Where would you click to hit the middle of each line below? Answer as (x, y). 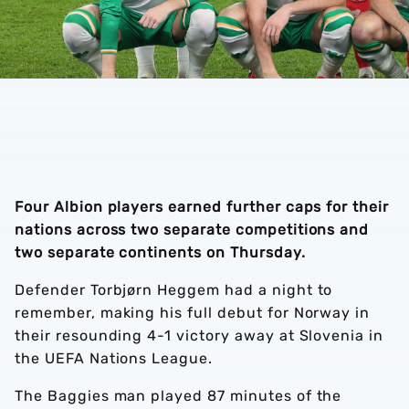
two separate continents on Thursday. (160, 252)
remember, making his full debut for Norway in (193, 313)
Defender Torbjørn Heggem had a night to (174, 290)
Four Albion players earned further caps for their (202, 207)
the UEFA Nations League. (114, 358)
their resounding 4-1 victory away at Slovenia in (199, 336)
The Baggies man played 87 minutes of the (178, 396)
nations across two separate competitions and (192, 230)
